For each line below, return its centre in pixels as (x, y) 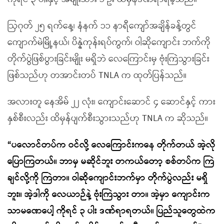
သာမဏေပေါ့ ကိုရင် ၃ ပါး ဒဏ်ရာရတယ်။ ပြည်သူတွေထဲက (111, 211)
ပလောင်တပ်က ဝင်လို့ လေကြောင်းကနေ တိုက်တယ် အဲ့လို (113, 145)
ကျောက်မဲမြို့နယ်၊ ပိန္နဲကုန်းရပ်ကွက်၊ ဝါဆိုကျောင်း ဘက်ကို (109, 42)
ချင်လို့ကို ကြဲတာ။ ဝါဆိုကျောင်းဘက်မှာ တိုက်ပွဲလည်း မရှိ (108, 178)
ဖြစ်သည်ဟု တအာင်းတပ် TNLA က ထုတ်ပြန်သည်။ (97, 75)
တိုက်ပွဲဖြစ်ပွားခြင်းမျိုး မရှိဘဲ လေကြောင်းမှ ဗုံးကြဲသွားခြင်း (108, 59)
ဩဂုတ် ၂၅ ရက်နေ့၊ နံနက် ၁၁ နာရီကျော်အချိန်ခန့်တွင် (102, 26)
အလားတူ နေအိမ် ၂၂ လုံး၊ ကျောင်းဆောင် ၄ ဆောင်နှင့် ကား (111, 102)
